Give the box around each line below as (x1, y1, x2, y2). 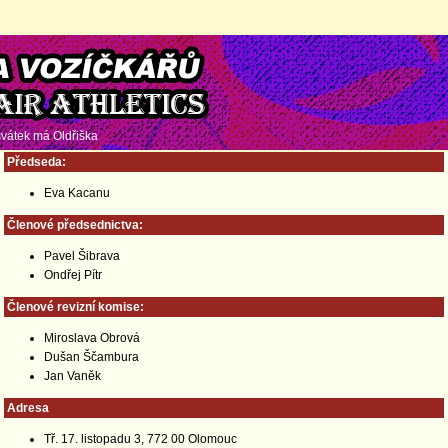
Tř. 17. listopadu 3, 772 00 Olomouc (44, 432, 237, 446)
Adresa (7, 401, 49, 415)
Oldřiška (53, 129, 98, 143)
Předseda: (7, 155, 66, 169)
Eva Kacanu (44, 186, 110, 200)
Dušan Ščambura (44, 350, 139, 364)
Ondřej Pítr (44, 268, 102, 282)
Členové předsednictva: (7, 218, 143, 232)
